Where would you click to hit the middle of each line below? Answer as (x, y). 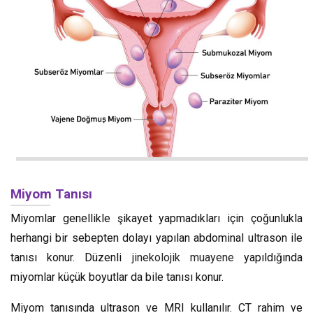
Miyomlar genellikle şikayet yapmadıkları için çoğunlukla (156, 218)
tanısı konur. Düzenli (71, 257)
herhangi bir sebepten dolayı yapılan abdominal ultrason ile (156, 238)
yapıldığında (268, 257)
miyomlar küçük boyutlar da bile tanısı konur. (117, 277)
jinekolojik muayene (183, 257)
